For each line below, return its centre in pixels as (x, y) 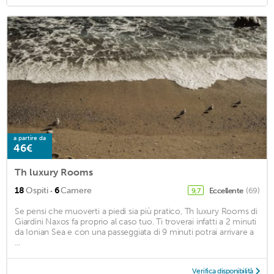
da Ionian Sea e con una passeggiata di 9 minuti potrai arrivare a (134, 232)
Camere (76, 190)
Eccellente (227, 190)
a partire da (30, 138)
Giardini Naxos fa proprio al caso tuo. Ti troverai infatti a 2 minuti (136, 221)
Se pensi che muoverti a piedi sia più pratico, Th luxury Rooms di (136, 211)
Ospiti (37, 190)
